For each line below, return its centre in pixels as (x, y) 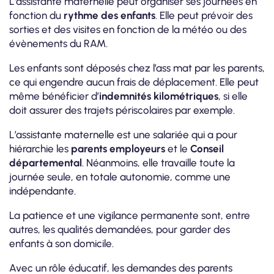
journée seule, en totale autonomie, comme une (120, 176)
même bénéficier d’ (54, 96)
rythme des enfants (109, 15)
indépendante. (43, 191)
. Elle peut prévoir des (204, 15)
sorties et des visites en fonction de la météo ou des (128, 29)
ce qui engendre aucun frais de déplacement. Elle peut (134, 82)
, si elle (233, 96)
